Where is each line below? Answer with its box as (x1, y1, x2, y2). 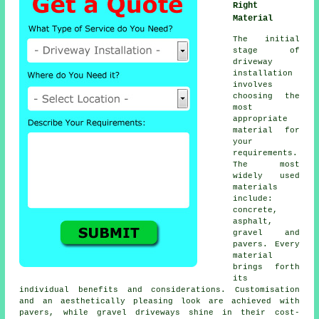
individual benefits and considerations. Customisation (19, 286, 300, 295)
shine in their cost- (179, 308, 300, 318)
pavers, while (19, 308, 97, 318)
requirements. (233, 149, 298, 158)
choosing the (233, 92, 300, 101)
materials (233, 183, 278, 192)
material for (233, 126, 300, 135)
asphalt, (233, 217, 273, 226)
